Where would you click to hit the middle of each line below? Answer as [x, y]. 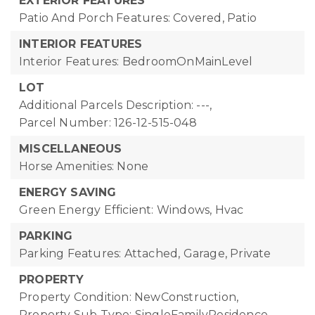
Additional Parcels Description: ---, [116, 105]
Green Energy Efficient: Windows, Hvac [131, 210]
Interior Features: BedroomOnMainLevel [136, 62]
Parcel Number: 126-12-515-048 [108, 123]
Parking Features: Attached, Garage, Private [145, 253]
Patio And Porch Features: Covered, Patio [138, 18]
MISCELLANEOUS [71, 149]
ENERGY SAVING [68, 192]
